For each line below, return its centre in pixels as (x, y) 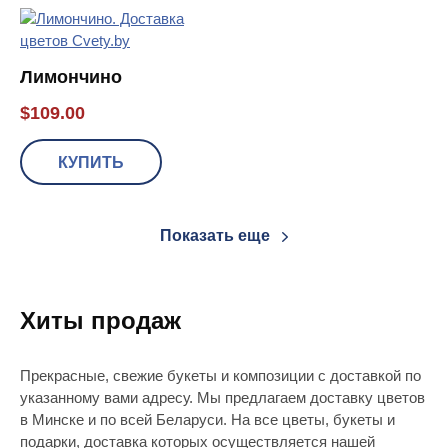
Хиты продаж (100, 320)
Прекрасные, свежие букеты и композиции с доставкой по (220, 375)
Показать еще (215, 235)
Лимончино (71, 76)
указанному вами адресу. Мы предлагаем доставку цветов (222, 397)
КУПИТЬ (90, 162)
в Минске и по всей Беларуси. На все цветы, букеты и (207, 419)
